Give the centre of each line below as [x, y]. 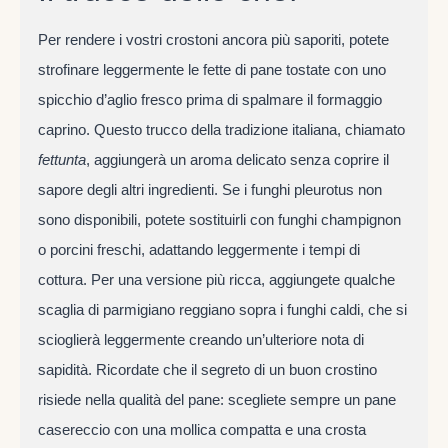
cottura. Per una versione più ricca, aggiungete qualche [216, 279]
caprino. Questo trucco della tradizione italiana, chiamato [221, 129]
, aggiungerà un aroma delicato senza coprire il [237, 159]
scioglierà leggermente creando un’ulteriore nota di [200, 339]
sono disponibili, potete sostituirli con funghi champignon [219, 219]
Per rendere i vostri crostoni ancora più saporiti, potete [213, 39]
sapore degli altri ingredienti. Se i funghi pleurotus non [209, 189]
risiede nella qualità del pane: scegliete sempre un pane [216, 399]
